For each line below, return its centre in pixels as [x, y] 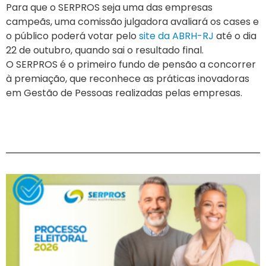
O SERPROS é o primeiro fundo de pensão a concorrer [131, 65]
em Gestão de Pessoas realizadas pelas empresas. [124, 93]
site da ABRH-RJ [176, 36]
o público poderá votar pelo [72, 36]
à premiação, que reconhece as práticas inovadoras [128, 79]
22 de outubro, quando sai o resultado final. [105, 50]
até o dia [235, 36]
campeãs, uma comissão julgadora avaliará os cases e [132, 22]
